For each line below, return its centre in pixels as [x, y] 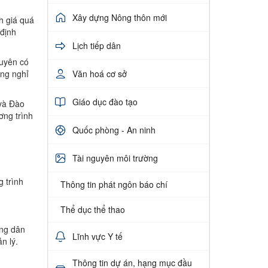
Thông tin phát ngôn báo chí [114, 185]
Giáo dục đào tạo [105, 101]
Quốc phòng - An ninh [114, 130]
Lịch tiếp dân [96, 45]
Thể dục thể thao [92, 210]
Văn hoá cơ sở [99, 73]
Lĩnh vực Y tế [97, 236]
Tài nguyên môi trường [115, 158]
